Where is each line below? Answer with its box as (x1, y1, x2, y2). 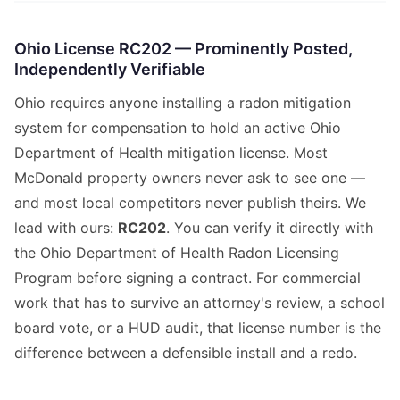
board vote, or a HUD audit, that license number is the (14, 319, 381, 337)
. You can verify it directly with (166, 219, 373, 237)
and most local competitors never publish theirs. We (14, 194, 366, 212)
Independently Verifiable (14, 60, 205, 79)
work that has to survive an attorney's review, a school (14, 294, 385, 312)
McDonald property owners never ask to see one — (14, 169, 365, 187)
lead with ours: (14, 219, 118, 237)
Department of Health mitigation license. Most (14, 144, 328, 162)
